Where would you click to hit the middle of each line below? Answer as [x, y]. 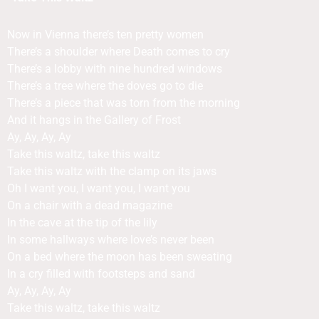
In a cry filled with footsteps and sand [101, 274]
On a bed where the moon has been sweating [120, 257]
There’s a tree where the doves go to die [105, 86]
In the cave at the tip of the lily [82, 223]
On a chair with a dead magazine [90, 205]
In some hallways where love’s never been [111, 240]
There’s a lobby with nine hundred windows [115, 69]
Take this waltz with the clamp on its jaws [112, 171]
